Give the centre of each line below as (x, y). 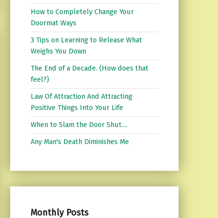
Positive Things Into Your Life (77, 108)
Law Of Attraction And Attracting (81, 97)
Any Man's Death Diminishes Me (80, 142)
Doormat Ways (53, 23)
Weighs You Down (58, 51)
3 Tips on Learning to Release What (86, 40)
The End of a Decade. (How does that (89, 68)
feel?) (40, 80)
